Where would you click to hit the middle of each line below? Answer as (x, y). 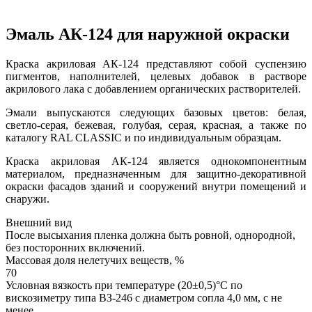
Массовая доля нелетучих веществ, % (95, 260)
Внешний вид (39, 222)
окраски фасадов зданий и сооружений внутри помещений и (156, 186)
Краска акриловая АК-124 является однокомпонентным (156, 161)
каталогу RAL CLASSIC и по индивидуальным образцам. (143, 137)
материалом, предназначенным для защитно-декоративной (156, 173)
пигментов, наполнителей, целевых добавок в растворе (156, 76)
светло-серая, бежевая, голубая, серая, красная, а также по (156, 125)
